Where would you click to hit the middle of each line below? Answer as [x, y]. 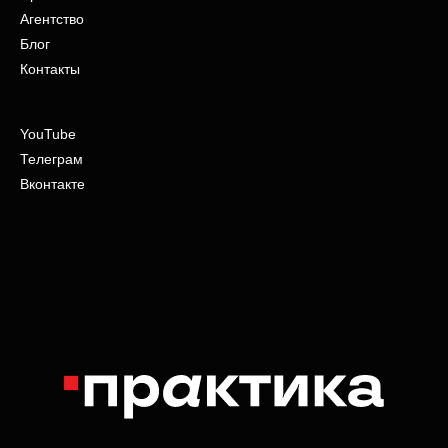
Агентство [52, 19]
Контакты [50, 69]
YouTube [48, 134]
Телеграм [51, 159]
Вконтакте [52, 184]
